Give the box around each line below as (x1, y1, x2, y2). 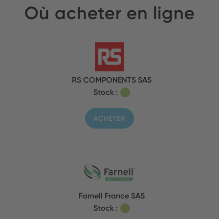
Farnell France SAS (79, 191, 145, 201)
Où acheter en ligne (24, 2, 195, 24)
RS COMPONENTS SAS (72, 75, 152, 85)
